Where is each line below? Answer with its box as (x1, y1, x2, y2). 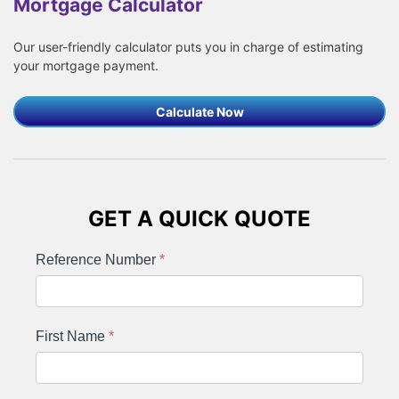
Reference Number (36, 252, 159, 268)
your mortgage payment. (13, 57, 159, 73)
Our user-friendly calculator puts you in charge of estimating (13, 38, 363, 54)
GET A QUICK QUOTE (88, 206, 311, 232)
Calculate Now (155, 104, 244, 120)
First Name (36, 329, 109, 345)
